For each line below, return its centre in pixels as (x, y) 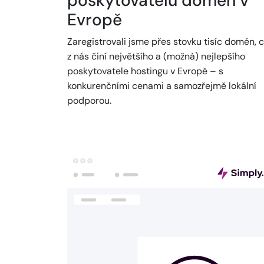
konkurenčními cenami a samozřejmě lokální (162, 86)
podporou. (89, 101)
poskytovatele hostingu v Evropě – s (145, 71)
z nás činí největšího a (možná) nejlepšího (156, 57)
